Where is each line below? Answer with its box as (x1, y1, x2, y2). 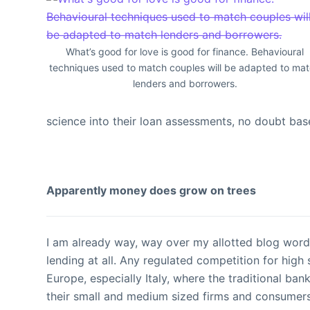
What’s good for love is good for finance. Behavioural (66, 45, 304, 57)
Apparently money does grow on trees (46, 183, 257, 197)
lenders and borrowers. (132, 77, 237, 89)
